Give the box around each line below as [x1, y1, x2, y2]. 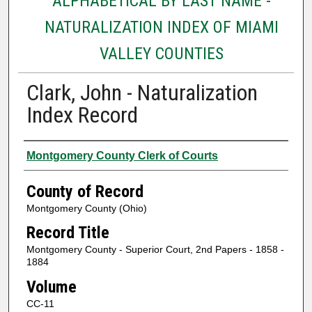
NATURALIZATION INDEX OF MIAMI [44, 17, 279, 37]
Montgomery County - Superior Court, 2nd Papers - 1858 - [26, 244, 284, 256]
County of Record [26, 181, 143, 201]
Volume [26, 276, 77, 297]
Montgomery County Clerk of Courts [26, 149, 218, 162]
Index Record [26, 101, 138, 128]
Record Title [26, 223, 109, 243]
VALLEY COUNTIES [99, 43, 224, 63]
